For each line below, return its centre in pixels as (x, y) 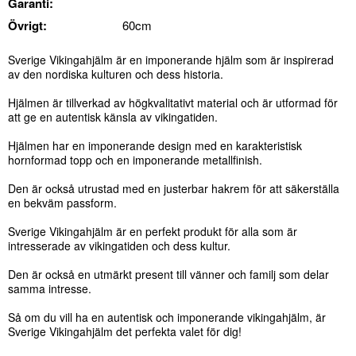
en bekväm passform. (62, 203)
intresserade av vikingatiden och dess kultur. (119, 246)
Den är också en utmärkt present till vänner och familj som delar (168, 274)
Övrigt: (27, 25)
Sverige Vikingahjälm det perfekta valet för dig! (125, 331)
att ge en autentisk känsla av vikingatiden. (113, 117)
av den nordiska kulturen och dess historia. (116, 74)
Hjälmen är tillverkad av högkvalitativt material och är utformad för (173, 103)
